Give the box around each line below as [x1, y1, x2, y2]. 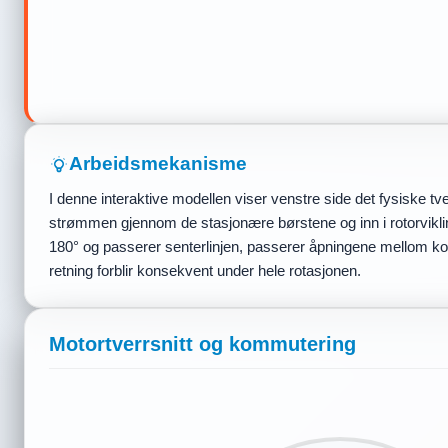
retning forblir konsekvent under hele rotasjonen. [49, 262, 361, 279]
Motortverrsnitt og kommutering [49, 333, 356, 355]
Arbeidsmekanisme [69, 153, 247, 174]
